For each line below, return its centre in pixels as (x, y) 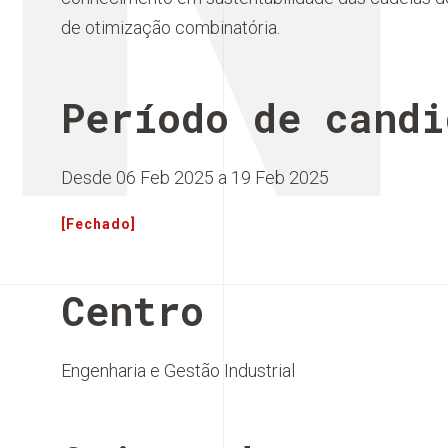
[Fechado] (98, 224)
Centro (132, 310)
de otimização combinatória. (170, 27)
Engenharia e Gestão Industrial (178, 370)
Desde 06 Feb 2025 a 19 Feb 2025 (195, 177)
